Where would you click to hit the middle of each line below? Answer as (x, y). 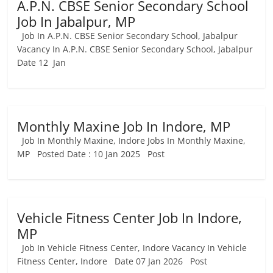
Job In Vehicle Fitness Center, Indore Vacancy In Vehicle (132, 248)
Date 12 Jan (42, 62)
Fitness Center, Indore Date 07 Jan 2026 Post (112, 261)
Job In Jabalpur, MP (76, 21)
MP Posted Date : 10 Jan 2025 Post (91, 154)
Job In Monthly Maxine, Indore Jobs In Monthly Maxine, (132, 140)
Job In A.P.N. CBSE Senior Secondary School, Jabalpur (128, 36)
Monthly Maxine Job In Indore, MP (124, 126)
